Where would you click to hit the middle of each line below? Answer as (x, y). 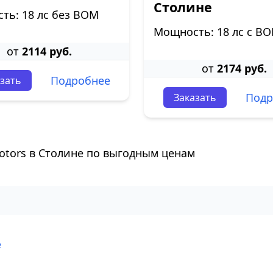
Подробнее (80, 80)
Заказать (195, 97)
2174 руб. (242, 68)
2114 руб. (47, 51)
